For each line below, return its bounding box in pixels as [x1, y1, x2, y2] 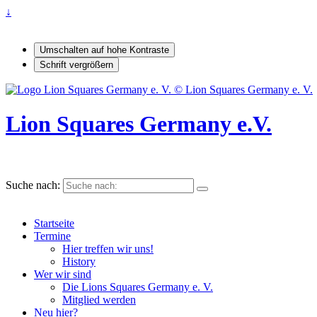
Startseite [34, 217, 74, 229]
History [62, 255, 96, 267]
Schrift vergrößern [40, 59, 113, 70]
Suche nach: [6, 178, 60, 191]
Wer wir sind [34, 267, 91, 280]
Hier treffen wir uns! [62, 242, 154, 255]
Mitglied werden [62, 293, 136, 306]
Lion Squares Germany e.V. [6, 111, 272, 137]
